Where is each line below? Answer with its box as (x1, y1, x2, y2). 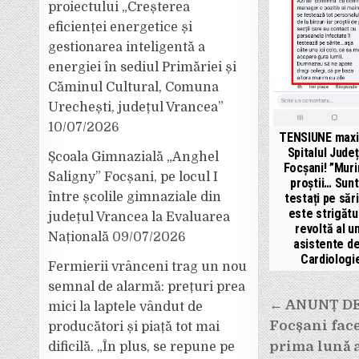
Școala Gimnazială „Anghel (48, 150, 220, 164)
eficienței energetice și (48, 20, 193, 34)
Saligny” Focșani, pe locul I (48, 170, 219, 184)
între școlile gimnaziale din (48, 190, 222, 204)
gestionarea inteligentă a (48, 40, 206, 54)
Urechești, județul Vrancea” (48, 100, 224, 115)
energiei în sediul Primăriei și (48, 60, 237, 75)
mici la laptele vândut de (48, 300, 204, 314)
